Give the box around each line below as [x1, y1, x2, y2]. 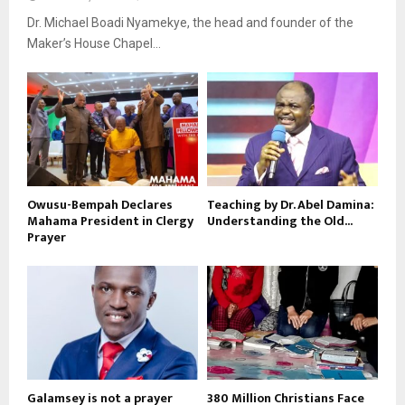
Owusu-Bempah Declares [27, 194, 173, 216]
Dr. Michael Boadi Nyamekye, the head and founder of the [27, 15, 353, 31]
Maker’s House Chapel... [27, 36, 161, 52]
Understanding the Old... [207, 211, 353, 232]
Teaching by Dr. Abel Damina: [207, 194, 374, 216]
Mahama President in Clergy [27, 211, 193, 232]
